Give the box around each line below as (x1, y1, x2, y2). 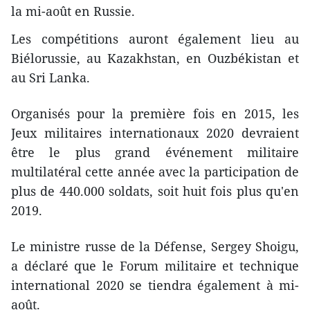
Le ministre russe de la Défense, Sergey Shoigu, (11, 237, 299, 255)
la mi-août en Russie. (11, 2, 135, 19)
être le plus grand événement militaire (11, 143, 299, 161)
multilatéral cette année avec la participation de (11, 163, 299, 180)
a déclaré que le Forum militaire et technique (11, 257, 299, 274)
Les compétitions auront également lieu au (11, 30, 299, 47)
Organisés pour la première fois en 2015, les (11, 104, 299, 122)
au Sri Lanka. (11, 69, 90, 86)
